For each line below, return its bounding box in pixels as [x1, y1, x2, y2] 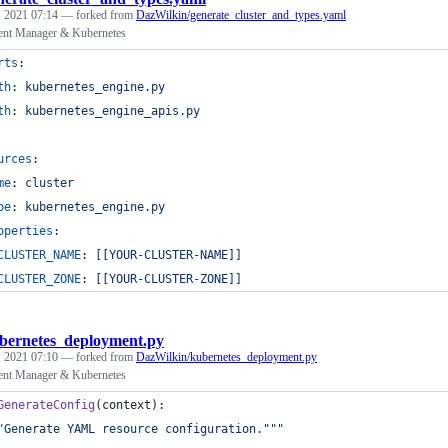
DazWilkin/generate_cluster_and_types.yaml [136, 7, 346, 22]
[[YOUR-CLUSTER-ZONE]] [95, 271, 242, 286]
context [102, 397, 151, 412]
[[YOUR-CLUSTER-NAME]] [95, 247, 242, 262]
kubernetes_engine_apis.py [25, 103, 200, 118]
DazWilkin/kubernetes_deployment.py [136, 349, 317, 364]
